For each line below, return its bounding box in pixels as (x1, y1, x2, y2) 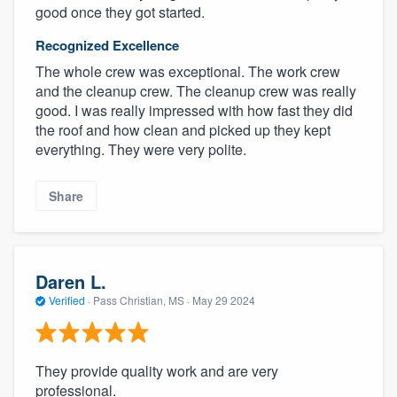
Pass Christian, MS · (90, 292, 192, 307)
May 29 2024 (192, 292, 255, 307)
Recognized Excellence (35, 35, 179, 56)
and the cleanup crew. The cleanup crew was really (35, 81, 356, 102)
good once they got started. (35, 2, 205, 23)
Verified (46, 292, 88, 307)
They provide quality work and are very (35, 361, 278, 382)
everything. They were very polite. (35, 139, 246, 160)
